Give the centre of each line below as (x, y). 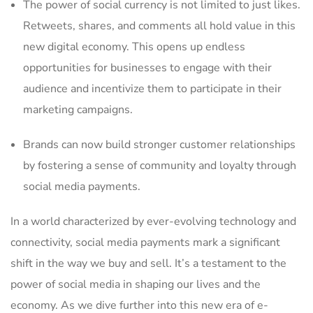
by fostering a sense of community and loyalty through (160, 166)
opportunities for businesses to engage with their (147, 68)
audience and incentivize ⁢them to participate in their (152, 89)
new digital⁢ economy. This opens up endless (134, 47)
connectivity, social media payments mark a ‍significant (145, 242)
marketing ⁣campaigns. (78, 110)
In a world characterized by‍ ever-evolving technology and (153, 221)
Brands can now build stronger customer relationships (159, 145)
